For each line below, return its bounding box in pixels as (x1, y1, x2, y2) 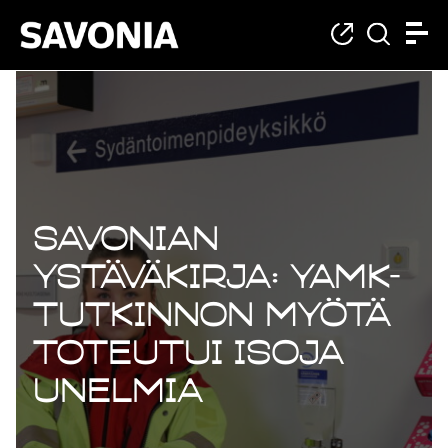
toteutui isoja (33, 334, 344, 370)
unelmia (33, 372, 203, 408)
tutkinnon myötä (33, 296, 391, 332)
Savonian (33, 220, 219, 256)
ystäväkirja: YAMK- (33, 258, 401, 294)
